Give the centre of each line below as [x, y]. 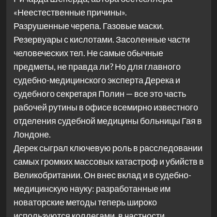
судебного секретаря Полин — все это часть [100, 94]
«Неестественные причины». [70, 12]
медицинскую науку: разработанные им [92, 189]
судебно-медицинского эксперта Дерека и [97, 80]
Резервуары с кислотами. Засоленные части [101, 39]
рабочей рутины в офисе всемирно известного [106, 107]
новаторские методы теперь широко [85, 202]
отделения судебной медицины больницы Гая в [108, 121]
